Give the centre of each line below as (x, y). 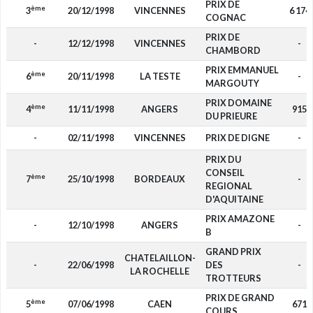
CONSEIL (225, 173)
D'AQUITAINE (234, 199)
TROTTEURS (233, 278)
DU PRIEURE (231, 116)
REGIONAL (228, 186)
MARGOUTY (232, 83)
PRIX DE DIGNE (237, 138)
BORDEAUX (160, 179)
